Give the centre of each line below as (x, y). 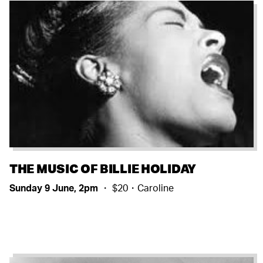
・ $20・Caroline (137, 188)
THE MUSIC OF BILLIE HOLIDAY (103, 168)
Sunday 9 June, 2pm (55, 188)
